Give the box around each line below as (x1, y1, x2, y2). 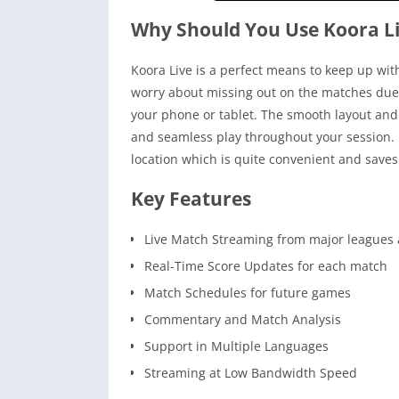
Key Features (131, 186, 251, 212)
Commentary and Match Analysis (144, 311, 341, 329)
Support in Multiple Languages (144, 338, 329, 355)
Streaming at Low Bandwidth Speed (144, 364, 357, 382)
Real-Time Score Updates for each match (144, 257, 387, 275)
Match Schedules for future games (144, 284, 351, 302)
